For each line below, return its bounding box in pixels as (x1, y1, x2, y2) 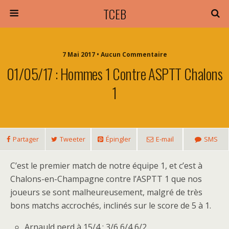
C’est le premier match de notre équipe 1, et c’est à (10, 160, 202, 171)
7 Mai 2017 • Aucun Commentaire (62, 50, 167, 59)
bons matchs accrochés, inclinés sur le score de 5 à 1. (10, 200, 211, 211)
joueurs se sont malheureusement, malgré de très (10, 187, 202, 198)
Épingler (105, 134, 131, 144)
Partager (12, 134, 39, 144)
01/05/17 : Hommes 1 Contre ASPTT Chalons (7, 63, 222, 84)
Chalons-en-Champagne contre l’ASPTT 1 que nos (10, 173, 202, 185)
